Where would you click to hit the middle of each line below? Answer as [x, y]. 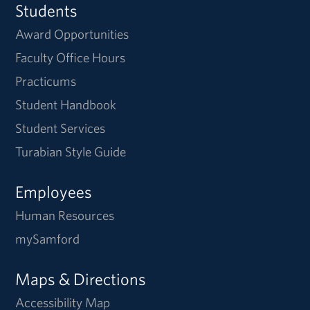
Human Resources [65, 215]
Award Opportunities [72, 34]
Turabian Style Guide [71, 151]
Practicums [46, 81]
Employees [54, 191]
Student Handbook [66, 104]
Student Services [61, 128]
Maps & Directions [81, 279]
